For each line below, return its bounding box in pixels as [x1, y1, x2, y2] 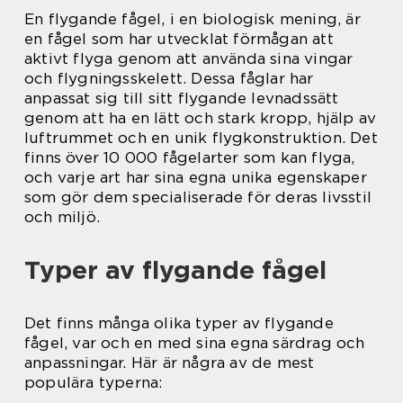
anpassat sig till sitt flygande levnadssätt [24, 88, 339, 107]
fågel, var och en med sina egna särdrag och [24, 333, 365, 352]
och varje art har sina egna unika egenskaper [24, 167, 367, 186]
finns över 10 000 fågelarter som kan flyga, [24, 148, 355, 166]
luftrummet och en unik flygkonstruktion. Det [24, 128, 378, 147]
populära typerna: [24, 372, 163, 391]
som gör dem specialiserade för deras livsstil [24, 187, 372, 206]
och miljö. [24, 207, 100, 226]
